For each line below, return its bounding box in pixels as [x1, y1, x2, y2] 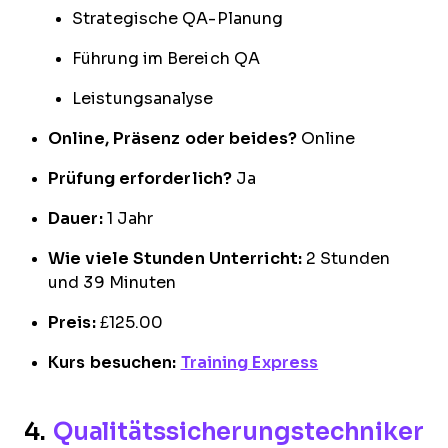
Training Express [180, 354, 319, 372]
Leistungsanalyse [72, 90, 214, 108]
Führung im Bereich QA [72, 50, 261, 68]
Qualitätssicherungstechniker [52, 418, 424, 446]
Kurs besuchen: [48, 354, 177, 372]
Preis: [48, 314, 96, 332]
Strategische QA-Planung [72, 10, 284, 28]
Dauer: [48, 210, 103, 228]
